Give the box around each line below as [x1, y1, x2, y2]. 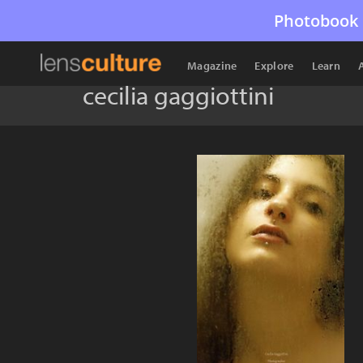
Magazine [187, 58, 237, 73]
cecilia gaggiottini [83, 79, 274, 111]
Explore [254, 58, 294, 73]
